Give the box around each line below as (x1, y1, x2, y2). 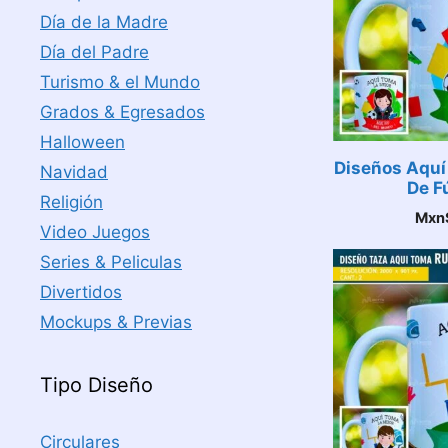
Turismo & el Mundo (40, 72, 200, 92)
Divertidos (40, 282, 122, 302)
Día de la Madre (40, 12, 168, 32)
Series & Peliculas (40, 252, 182, 272)
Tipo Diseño (40, 373, 153, 397)
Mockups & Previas (40, 312, 192, 332)
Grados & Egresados (40, 102, 205, 122)
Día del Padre (40, 42, 149, 62)
